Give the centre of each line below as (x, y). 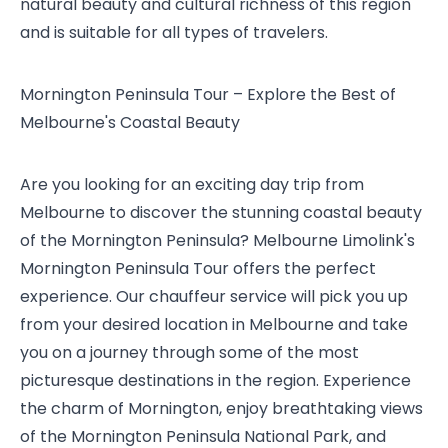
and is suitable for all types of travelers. (174, 32)
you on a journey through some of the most (189, 352)
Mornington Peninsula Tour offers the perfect (198, 268)
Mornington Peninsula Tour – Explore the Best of (208, 94)
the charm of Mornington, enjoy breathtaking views (221, 408)
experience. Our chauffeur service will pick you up (214, 296)
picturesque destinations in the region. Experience (215, 380)
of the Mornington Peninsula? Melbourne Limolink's (217, 240)
